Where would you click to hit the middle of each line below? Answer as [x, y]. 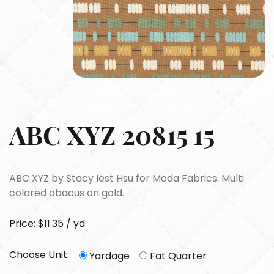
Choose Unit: [39, 255]
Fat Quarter [178, 256]
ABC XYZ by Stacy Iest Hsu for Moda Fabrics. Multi [127, 178]
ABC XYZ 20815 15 [112, 134]
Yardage [109, 256]
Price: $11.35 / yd [47, 223]
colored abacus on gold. [67, 193]
